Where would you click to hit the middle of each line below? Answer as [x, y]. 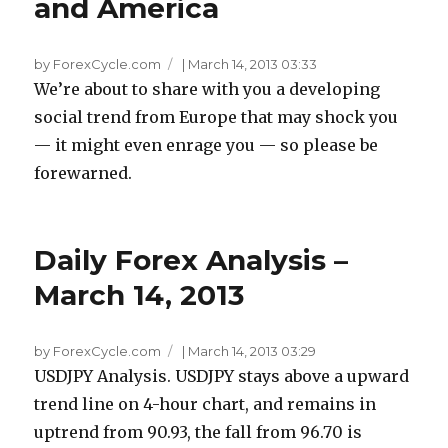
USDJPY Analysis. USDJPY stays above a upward [222, 376]
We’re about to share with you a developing [207, 89]
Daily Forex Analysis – [191, 260]
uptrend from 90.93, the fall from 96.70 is [198, 432]
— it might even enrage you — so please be [206, 145]
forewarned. [83, 173]
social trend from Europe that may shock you [216, 117]
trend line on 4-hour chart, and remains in [205, 404]
